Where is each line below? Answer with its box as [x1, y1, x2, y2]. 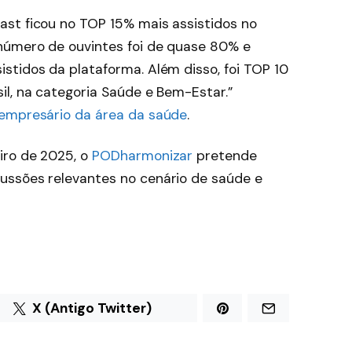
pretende [192, 146, 257, 164]
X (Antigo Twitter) [32, 299, 152, 317]
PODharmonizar [92, 146, 193, 164]
